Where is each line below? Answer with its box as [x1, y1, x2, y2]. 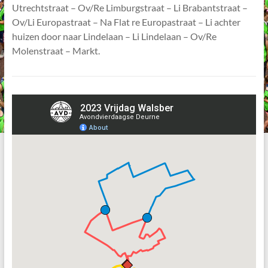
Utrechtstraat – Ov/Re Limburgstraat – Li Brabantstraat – [11, 2, 248, 13]
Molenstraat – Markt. [11, 45, 100, 56]
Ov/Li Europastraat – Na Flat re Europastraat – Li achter [11, 16, 240, 28]
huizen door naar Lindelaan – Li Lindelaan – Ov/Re [11, 31, 217, 42]
